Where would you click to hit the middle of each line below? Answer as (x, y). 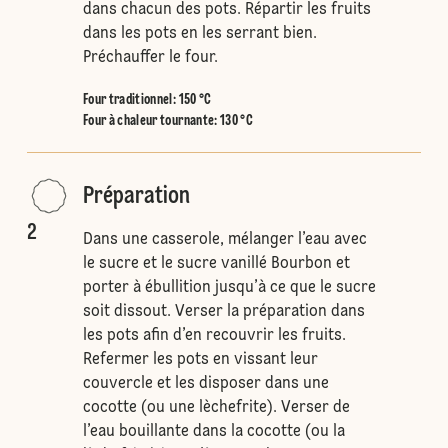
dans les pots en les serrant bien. (199, 34)
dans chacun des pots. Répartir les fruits (226, 10)
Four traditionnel (127, 100)
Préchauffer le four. (150, 58)
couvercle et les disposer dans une (205, 384)
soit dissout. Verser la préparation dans (223, 312)
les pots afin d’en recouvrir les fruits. (214, 336)
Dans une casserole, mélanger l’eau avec (224, 240)
